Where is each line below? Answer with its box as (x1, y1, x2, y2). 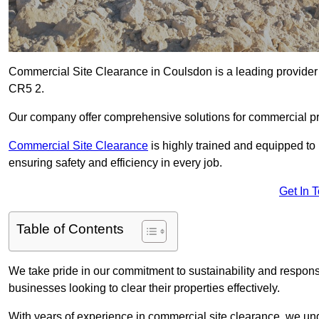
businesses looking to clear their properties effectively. (9, 282, 280, 295)
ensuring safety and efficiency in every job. (9, 157, 222, 169)
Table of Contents (16, 221, 124, 237)
